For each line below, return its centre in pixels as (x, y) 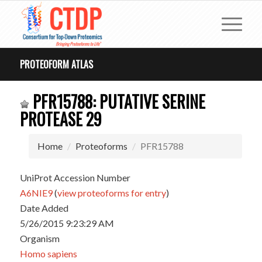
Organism (39, 238)
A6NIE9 (36, 193)
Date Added (44, 208)
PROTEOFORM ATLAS (56, 64)
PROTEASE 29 (61, 119)
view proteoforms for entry (111, 193)
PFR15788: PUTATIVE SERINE (117, 101)
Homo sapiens (48, 254)
